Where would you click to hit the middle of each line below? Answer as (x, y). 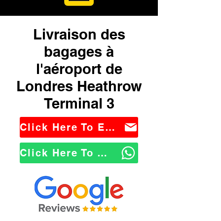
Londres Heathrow (79, 86)
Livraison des (79, 34)
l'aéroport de (79, 69)
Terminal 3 (79, 103)
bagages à (79, 52)
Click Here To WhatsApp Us (102, 153)
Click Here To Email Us (110, 127)
